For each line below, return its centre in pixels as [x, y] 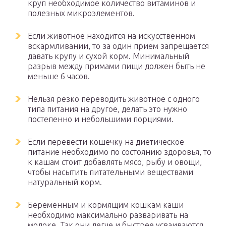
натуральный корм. [65, 182]
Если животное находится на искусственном [111, 36]
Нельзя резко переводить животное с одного [114, 99]
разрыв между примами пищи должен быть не [117, 66]
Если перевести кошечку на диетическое [106, 142]
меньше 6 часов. [59, 76]
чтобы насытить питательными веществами [110, 172]
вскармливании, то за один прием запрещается [118, 46]
